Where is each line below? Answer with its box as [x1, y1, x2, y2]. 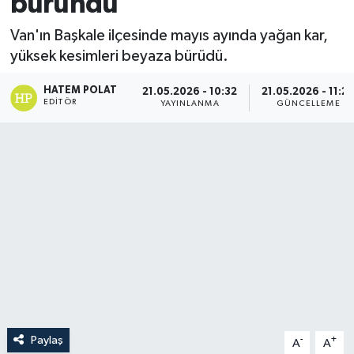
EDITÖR [43, 97, 77, 106]
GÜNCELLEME [276, 100, 341, 107]
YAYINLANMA [160, 100, 220, 107]
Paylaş [30, 333, 63, 346]
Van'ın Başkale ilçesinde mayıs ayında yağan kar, [9, 27, 328, 43]
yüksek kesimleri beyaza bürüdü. [9, 47, 228, 64]
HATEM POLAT [43, 85, 118, 96]
